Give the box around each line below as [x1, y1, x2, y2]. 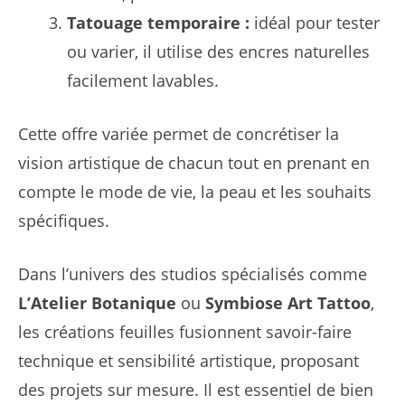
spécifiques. [18, 210, 109, 232]
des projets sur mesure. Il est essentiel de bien [18, 379, 373, 401]
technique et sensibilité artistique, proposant [18, 350, 359, 372]
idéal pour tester [250, 12, 380, 34]
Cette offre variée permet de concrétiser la [18, 123, 339, 146]
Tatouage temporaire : [67, 12, 250, 34]
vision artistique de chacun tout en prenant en [18, 152, 370, 174]
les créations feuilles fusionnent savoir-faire [18, 321, 352, 344]
